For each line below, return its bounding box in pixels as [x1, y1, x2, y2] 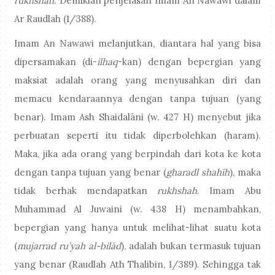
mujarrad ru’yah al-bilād [17, 240, 122, 252]
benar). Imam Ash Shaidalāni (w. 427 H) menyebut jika [14, 111, 261, 123]
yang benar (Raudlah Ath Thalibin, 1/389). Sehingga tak [14, 258, 261, 271]
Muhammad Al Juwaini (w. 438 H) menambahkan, [14, 203, 261, 215]
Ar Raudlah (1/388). [14, 12, 97, 25]
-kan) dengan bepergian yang [118, 56, 261, 68]
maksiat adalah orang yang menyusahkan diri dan [14, 74, 261, 87]
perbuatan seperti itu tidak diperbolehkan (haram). [14, 130, 261, 142]
